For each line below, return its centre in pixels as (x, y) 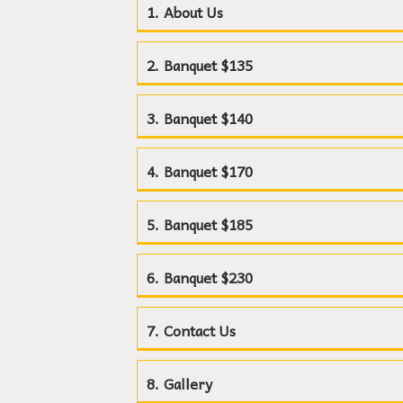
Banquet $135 (208, 65)
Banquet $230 (208, 277)
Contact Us (200, 330)
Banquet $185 (208, 224)
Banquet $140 (208, 118)
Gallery (188, 383)
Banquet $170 (208, 171)
